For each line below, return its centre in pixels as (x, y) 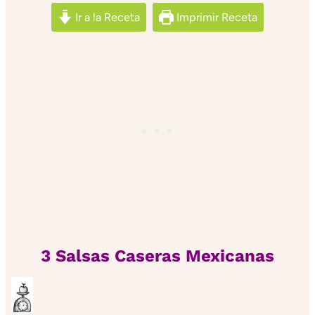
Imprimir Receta (216, 17)
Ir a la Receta (106, 17)
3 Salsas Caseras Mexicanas (157, 256)
